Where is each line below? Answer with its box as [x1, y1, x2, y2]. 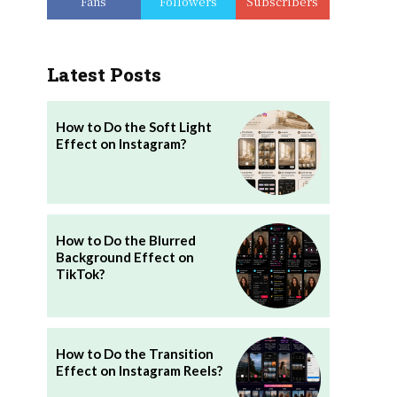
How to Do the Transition [55, 345, 214, 362]
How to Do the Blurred [55, 231, 196, 248]
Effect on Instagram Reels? [55, 362, 222, 378]
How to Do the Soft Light [55, 119, 212, 135]
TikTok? [55, 265, 105, 282]
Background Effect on [55, 248, 194, 265]
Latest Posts [46, 62, 161, 87]
